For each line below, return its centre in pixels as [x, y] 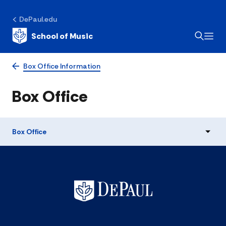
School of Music [62, 36]
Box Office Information [62, 66]
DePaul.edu [38, 19]
